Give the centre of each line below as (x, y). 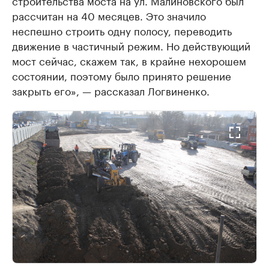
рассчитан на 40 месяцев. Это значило (109, 15)
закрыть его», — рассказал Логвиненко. (111, 90)
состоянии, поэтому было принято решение (122, 75)
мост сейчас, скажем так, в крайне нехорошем (129, 60)
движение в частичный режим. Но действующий (131, 45)
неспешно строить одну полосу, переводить (122, 30)
